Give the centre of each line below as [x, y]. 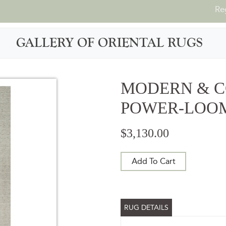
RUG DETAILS [146, 207]
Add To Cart [153, 161]
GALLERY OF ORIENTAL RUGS [109, 43]
